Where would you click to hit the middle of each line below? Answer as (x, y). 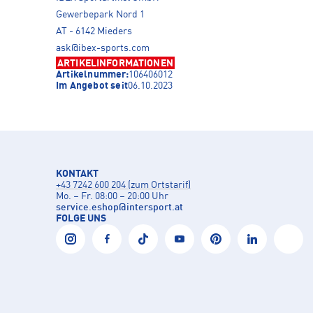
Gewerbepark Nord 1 (100, 15)
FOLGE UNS (81, 219)
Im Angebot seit (92, 86)
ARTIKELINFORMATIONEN (115, 64)
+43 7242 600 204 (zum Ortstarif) (123, 185)
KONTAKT (77, 174)
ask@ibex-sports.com (103, 49)
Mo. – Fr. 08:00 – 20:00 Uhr (112, 197)
